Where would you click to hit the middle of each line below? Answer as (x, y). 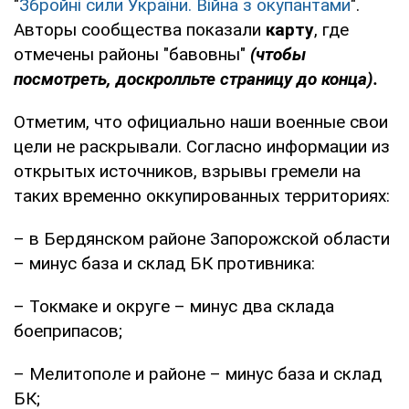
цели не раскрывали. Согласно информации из (202, 146)
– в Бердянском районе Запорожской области (202, 238)
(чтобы (276, 54)
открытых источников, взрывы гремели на (187, 171)
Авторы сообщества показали (140, 29)
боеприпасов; (68, 330)
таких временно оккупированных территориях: (202, 195)
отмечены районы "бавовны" (130, 54)
